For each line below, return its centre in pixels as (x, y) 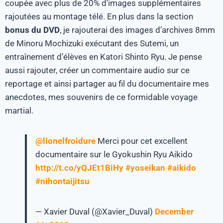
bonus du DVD (32, 30)
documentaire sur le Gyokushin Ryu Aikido (114, 154)
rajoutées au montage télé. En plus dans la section (99, 16)
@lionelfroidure (65, 141)
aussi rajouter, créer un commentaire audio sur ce (97, 70)
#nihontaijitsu (62, 181)
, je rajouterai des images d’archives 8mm (137, 30)
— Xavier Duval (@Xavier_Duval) (95, 211)
